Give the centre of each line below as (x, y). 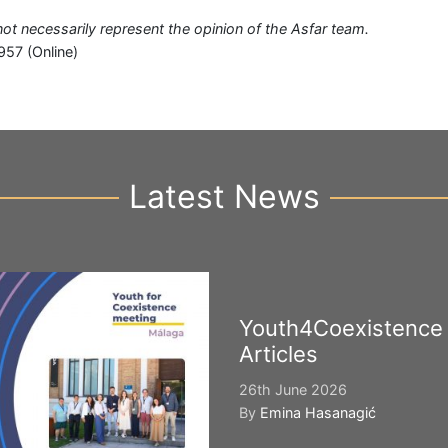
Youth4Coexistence (341, 328)
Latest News (224, 196)
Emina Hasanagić (318, 412)
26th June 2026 (293, 389)
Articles (278, 354)
